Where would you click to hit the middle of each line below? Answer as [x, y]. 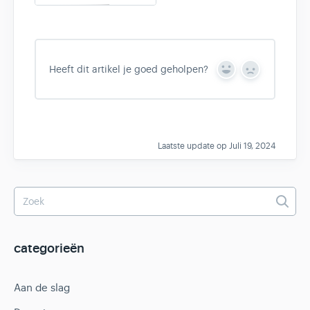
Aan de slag [42, 288]
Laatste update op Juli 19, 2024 [217, 146]
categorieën [49, 249]
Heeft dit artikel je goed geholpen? [128, 69]
